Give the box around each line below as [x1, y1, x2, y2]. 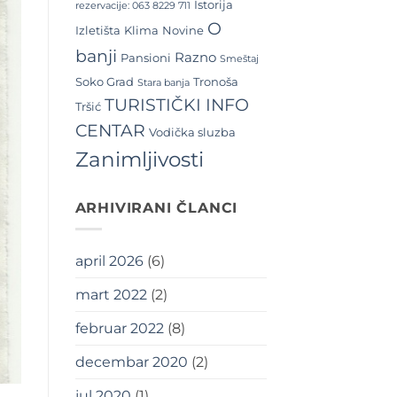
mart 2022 [74, 286, 147, 304]
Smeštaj [219, 52, 259, 65]
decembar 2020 [74, 354, 188, 371]
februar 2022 [74, 320, 164, 338]
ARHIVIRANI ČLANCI [74, 198, 238, 216]
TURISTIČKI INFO [104, 94, 249, 115]
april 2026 [74, 253, 144, 270]
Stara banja [136, 76, 190, 89]
